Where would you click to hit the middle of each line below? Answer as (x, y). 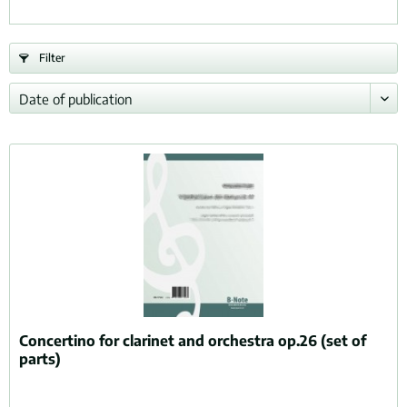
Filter (51, 58)
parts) (40, 359)
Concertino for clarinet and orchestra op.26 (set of (193, 341)
